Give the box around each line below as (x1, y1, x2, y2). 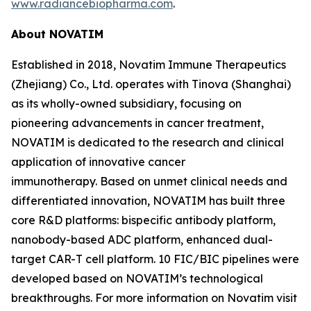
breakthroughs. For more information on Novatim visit (11, 291, 297, 305)
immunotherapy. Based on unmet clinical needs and (11, 174, 287, 188)
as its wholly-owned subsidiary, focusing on (11, 96, 242, 110)
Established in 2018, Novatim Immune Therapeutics (11, 58, 286, 72)
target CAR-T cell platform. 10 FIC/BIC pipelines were (11, 252, 299, 266)
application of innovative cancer (11, 155, 185, 169)
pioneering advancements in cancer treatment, (11, 116, 264, 130)
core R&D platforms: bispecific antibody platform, (11, 213, 276, 227)
